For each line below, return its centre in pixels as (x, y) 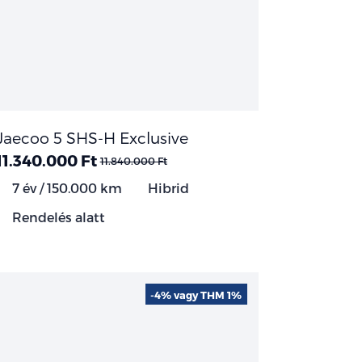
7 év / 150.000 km (65, 187)
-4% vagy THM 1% (196, 294)
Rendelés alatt (57, 217)
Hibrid (166, 187)
